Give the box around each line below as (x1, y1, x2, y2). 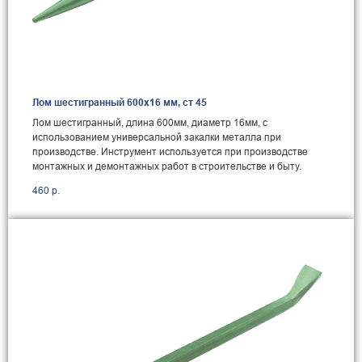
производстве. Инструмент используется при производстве (32, 145, 308, 158)
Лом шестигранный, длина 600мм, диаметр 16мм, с (32, 116, 267, 129)
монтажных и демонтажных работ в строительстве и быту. (32, 160, 301, 173)
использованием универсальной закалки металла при (32, 131, 281, 144)
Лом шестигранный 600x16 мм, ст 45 (32, 96, 207, 109)
